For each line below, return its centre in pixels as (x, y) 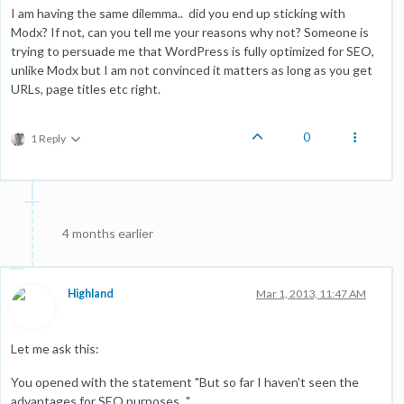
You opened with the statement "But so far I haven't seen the (185, 382)
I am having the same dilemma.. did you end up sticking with (178, 13)
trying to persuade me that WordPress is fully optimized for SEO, (193, 51)
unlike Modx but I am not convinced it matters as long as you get (192, 70)
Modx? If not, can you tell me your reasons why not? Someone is (190, 32)
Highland (91, 294)
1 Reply (48, 138)
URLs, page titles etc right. (86, 89)
